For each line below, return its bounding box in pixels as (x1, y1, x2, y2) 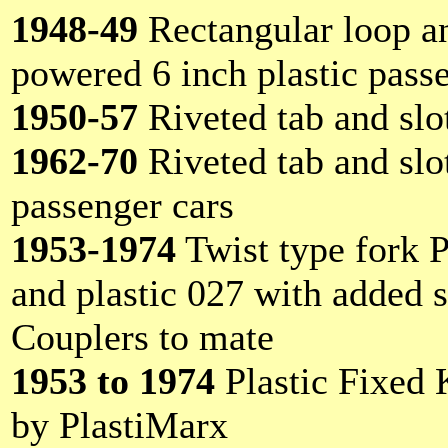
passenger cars (11, 184, 234, 226)
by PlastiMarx (11, 404, 228, 446)
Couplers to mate (11, 316, 274, 358)
